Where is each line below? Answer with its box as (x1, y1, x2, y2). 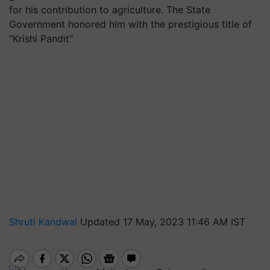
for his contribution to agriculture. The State (9, 4, 210, 16)
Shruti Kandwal (9, 216, 80, 228)
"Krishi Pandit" (9, 33, 73, 45)
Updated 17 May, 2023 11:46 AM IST (80, 216, 245, 228)
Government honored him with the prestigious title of (9, 18, 252, 30)
